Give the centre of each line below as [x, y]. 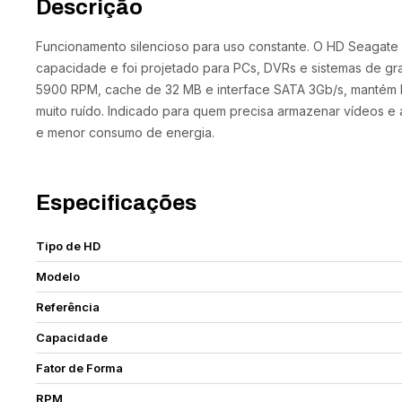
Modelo [58, 276]
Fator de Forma [80, 368]
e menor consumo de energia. [126, 132]
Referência [68, 307]
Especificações [117, 203]
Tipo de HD [69, 246]
